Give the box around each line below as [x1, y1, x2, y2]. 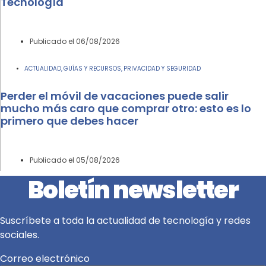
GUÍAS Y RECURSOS [64, 64, 121, 74]
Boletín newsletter [28, 173, 238, 207]
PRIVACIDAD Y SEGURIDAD [123, 64, 201, 74]
